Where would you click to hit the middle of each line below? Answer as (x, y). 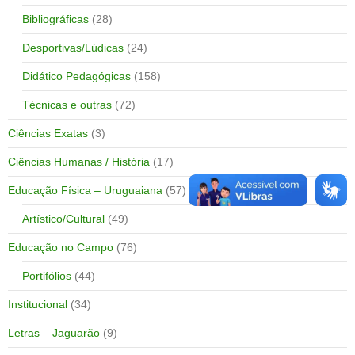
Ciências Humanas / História (79, 161)
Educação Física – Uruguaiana (85, 190)
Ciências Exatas (48, 133)
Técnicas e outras (67, 104)
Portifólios (47, 275)
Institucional (38, 304)
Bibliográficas (55, 19)
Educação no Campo (61, 247)
